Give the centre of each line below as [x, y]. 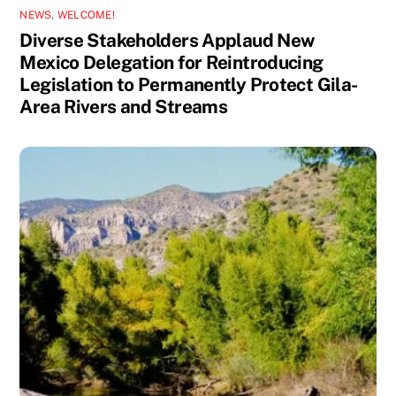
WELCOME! [86, 15]
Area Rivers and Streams [124, 106]
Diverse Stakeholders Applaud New [167, 40]
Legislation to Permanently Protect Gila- [189, 84]
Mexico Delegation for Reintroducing [171, 62]
